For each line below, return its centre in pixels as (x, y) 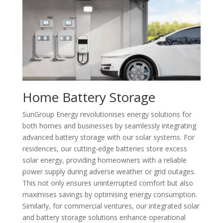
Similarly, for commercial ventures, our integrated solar (111, 206)
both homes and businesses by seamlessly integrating (109, 125)
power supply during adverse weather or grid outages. (109, 171)
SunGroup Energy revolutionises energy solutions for (107, 114)
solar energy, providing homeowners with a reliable (104, 160)
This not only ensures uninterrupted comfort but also (108, 183)
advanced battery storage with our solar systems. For (108, 137)
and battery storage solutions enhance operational (104, 217)
